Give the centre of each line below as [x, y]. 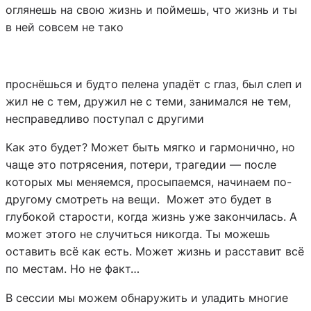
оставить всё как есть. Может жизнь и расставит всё [155, 252]
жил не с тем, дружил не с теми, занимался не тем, [148, 102]
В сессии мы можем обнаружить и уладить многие [147, 297]
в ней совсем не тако [65, 27]
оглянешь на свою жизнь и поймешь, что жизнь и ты [151, 9]
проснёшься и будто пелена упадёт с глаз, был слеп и [154, 84]
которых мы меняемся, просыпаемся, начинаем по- [149, 182]
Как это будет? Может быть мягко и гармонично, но [150, 148]
